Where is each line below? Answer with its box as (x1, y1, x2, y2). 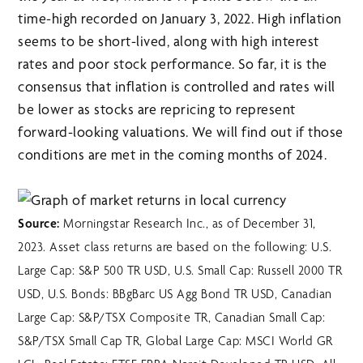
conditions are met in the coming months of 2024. (18, 146, 327, 164)
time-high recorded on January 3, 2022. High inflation (18, 10, 342, 28)
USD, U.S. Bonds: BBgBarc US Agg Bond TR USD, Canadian (18, 286, 332, 302)
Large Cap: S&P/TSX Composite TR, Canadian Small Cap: (18, 310, 326, 326)
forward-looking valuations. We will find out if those (18, 123, 344, 141)
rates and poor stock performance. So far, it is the (18, 55, 327, 73)
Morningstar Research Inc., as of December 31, (59, 216, 316, 232)
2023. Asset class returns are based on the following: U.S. (18, 239, 332, 255)
